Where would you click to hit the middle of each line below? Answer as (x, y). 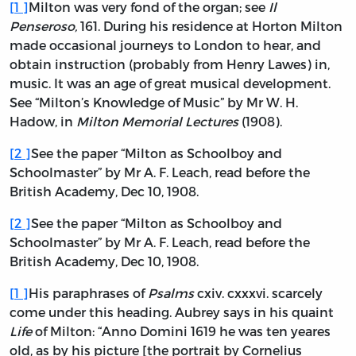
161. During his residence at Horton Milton (210, 26)
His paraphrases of (88, 293)
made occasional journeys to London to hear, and (165, 45)
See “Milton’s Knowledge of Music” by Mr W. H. (154, 103)
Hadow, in (43, 122)
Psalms (171, 293)
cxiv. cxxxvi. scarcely (258, 293)
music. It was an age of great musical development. (170, 83)
